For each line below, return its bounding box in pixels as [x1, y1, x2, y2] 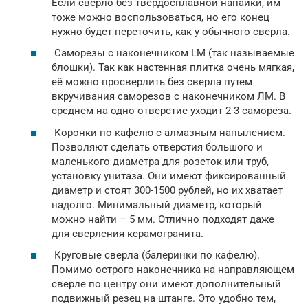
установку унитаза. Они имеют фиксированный [52, 169, 286, 182]
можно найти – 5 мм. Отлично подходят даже [52, 212, 274, 225]
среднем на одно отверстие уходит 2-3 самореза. [52, 104, 291, 118]
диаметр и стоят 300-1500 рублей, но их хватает [52, 184, 283, 197]
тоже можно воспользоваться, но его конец [52, 10, 269, 23]
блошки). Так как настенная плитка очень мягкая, [52, 61, 294, 74]
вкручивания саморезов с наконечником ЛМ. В [52, 90, 285, 103]
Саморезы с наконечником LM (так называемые [52, 47, 294, 60]
